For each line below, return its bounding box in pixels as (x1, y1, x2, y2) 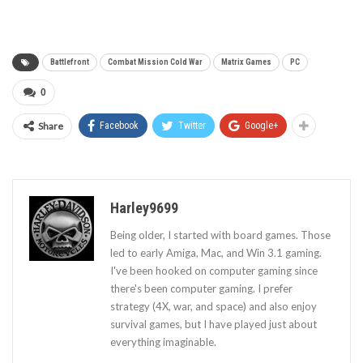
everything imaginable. (110, 335, 216, 348)
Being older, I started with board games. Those (110, 228, 331, 241)
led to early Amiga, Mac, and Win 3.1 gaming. (110, 246, 322, 259)
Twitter (178, 119, 206, 131)
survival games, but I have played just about (110, 317, 317, 331)
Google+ (245, 119, 278, 131)
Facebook (100, 119, 139, 131)
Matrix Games (221, 57, 271, 66)
